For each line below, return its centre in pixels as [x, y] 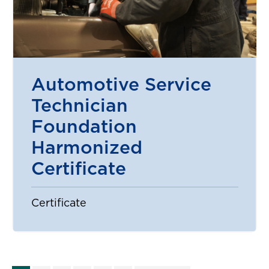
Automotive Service [121, 86]
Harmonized [86, 149]
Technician [79, 107]
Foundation [84, 128]
